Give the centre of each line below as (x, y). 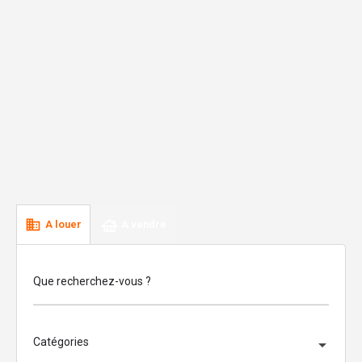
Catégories (61, 342)
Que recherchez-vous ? (92, 281)
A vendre (144, 224)
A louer (63, 224)
